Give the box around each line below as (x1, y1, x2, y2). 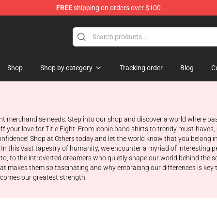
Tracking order (120, 64, 163, 72)
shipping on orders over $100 (72, 4, 161, 12)
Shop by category (40, 64, 93, 72)
